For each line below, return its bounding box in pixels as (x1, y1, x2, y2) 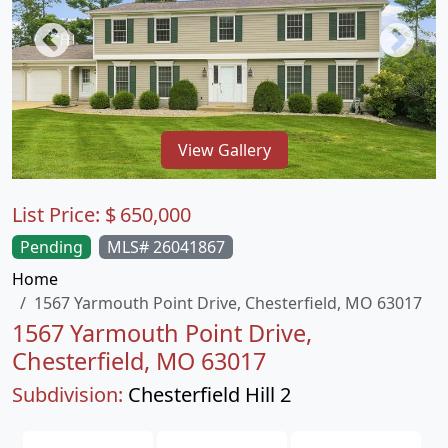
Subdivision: (12, 381, 123, 408)
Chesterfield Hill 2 (128, 381, 291, 408)
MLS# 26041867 (107, 236, 225, 258)
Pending (20, 236, 83, 258)
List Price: (12, 201, 105, 228)
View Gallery (177, 138, 271, 161)
